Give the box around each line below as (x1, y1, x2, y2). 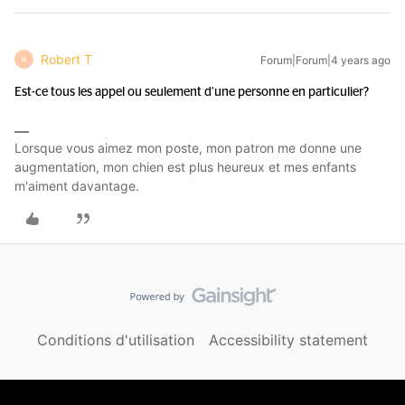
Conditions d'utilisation (37, 331, 194, 349)
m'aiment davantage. (14, 178, 139, 193)
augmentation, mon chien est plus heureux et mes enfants (14, 159, 356, 174)
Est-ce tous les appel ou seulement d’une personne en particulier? (14, 86, 372, 99)
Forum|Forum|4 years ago (260, 53, 391, 67)
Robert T (41, 52, 92, 67)
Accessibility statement (209, 331, 368, 349)
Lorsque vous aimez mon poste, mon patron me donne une (14, 140, 362, 155)
